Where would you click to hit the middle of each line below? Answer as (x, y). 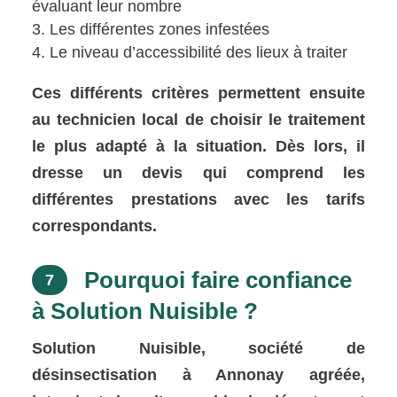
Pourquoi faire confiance (215, 280)
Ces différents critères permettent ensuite (198, 93)
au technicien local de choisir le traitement (198, 120)
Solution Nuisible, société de (198, 349)
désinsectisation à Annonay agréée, (198, 375)
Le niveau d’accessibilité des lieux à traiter (199, 53)
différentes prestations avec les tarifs (198, 200)
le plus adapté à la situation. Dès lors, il (198, 147)
